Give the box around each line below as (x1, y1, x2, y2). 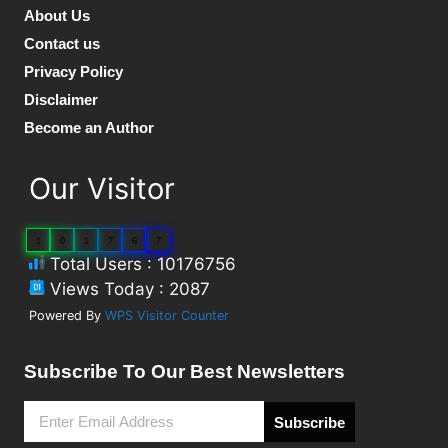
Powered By (28, 308, 105, 324)
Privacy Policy (23, 63, 123, 81)
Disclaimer (23, 91, 98, 109)
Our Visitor (28, 171, 175, 207)
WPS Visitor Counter (104, 308, 229, 324)
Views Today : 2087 (44, 279, 210, 300)
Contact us (23, 35, 100, 53)
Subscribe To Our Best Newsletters (23, 361, 345, 383)
